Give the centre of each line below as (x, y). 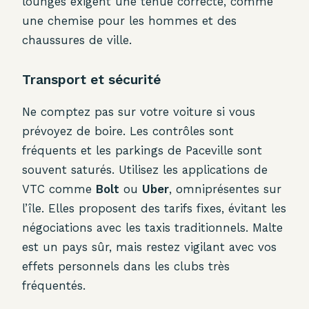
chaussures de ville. (77, 40)
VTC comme (59, 189)
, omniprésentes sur (225, 189)
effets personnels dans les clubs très (126, 267)
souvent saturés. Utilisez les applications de (145, 170)
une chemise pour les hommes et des (129, 20)
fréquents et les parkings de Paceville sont (142, 151)
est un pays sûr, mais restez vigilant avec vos (149, 247)
